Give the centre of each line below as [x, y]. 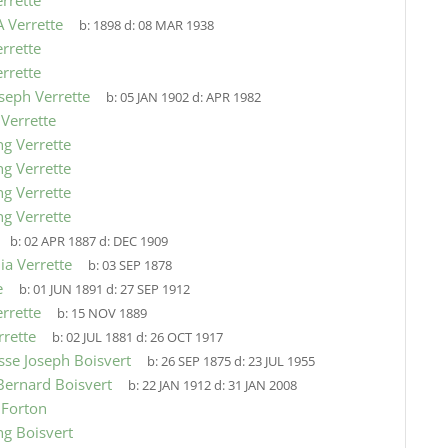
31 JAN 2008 [262, 385]
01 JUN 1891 [67, 289]
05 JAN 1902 [154, 97]
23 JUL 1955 [281, 361]
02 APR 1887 [59, 241]
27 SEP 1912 [154, 289]
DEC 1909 [140, 241]
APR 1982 [233, 97]
